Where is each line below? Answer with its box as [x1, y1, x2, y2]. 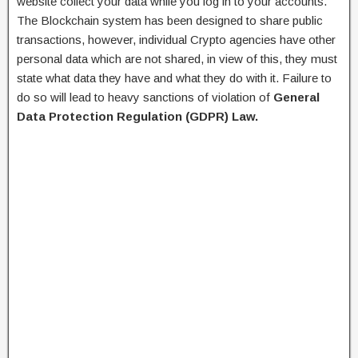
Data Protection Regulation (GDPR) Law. [17, 109, 258, 124]
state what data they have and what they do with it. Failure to [17, 71, 332, 86]
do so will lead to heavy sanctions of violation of [17, 90, 273, 105]
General [273, 90, 320, 105]
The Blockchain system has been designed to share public [17, 14, 323, 28]
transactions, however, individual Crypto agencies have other [17, 33, 336, 47]
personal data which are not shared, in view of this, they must [17, 52, 337, 66]
